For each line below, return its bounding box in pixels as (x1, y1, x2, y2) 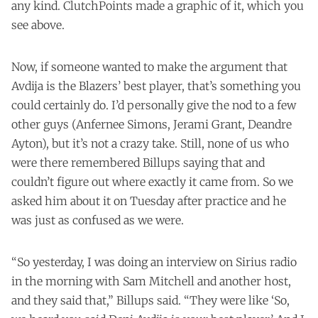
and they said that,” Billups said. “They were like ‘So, (11, 292, 290, 307)
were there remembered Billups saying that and (11, 155, 265, 170)
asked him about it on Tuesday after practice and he (11, 193, 286, 208)
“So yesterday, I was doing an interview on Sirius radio (11, 254, 297, 269)
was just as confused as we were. (11, 212, 184, 227)
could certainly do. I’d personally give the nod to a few (11, 97, 296, 112)
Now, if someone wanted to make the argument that (11, 59, 287, 74)
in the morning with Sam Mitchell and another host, (11, 273, 291, 288)
